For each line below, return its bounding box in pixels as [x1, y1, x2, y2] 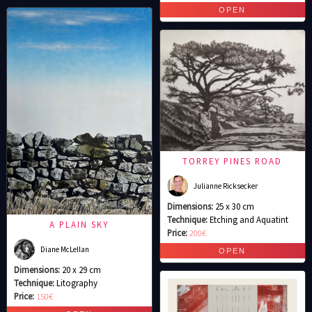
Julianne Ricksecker [193, 181, 258, 192]
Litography [56, 277, 97, 289]
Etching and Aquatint [209, 214, 288, 226]
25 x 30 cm [214, 201, 254, 212]
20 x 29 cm [61, 264, 101, 276]
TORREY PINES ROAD [182, 155, 283, 167]
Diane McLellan [40, 244, 89, 255]
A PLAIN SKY [49, 219, 109, 231]
